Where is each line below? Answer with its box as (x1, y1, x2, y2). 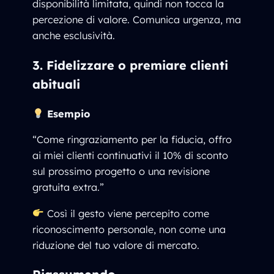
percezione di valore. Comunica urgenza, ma (32, 13, 242, 26)
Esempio (46, 108, 90, 120)
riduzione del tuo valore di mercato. (32, 239, 200, 251)
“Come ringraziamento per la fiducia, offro (32, 133, 232, 146)
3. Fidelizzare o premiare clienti (32, 57, 229, 73)
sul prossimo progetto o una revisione (32, 165, 210, 178)
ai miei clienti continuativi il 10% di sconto (32, 149, 229, 162)
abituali (32, 76, 81, 92)
